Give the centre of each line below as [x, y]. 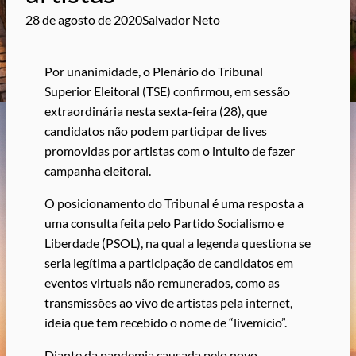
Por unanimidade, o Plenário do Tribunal [154, 71]
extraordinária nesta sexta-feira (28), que [156, 110]
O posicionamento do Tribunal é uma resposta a [174, 203]
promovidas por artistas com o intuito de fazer [170, 150]
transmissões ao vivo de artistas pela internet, [168, 303]
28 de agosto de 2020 [84, 19]
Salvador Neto [181, 19]
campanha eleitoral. [98, 170]
